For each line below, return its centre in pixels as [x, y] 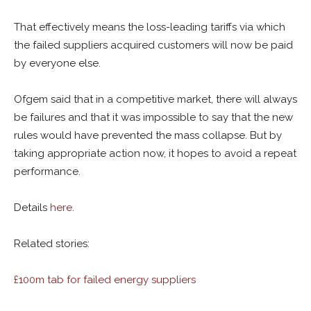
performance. [47, 171]
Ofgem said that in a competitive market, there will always [155, 99]
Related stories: [52, 244]
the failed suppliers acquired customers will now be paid [153, 45]
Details [32, 208]
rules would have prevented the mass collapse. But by [148, 135]
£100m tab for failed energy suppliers [105, 280]
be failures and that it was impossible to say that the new [153, 117]
